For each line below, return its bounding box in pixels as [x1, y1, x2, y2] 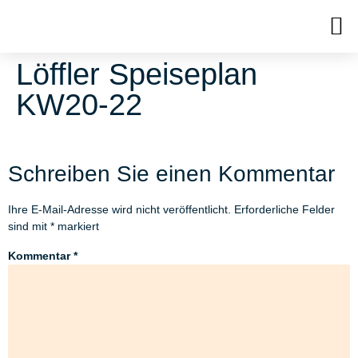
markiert [54, 220, 99, 233]
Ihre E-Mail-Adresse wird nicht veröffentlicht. [8, 203, 231, 217]
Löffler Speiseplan [16, 58, 257, 91]
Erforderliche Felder [234, 203, 335, 217]
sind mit [8, 220, 50, 233]
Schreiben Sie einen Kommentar [8, 161, 335, 187]
